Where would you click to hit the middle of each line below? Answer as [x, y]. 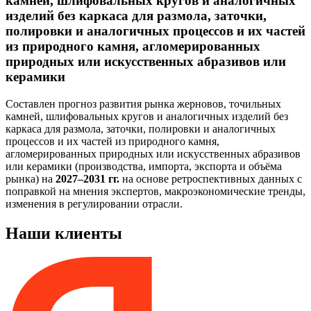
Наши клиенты [64, 233]
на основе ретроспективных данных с [211, 178]
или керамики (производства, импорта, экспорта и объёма [144, 166]
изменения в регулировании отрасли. [94, 203]
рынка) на [31, 178]
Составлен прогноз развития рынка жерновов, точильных [143, 103]
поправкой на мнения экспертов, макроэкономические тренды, [155, 191]
